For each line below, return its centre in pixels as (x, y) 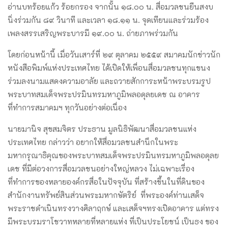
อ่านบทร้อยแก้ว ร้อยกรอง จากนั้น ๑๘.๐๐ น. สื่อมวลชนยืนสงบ (110, 6)
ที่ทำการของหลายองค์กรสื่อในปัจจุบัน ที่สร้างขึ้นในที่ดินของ (106, 181)
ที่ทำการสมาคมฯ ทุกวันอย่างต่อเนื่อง (67, 107)
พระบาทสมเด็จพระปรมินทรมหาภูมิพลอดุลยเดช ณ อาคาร (104, 94)
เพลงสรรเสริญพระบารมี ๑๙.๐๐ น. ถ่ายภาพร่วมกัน (93, 33)
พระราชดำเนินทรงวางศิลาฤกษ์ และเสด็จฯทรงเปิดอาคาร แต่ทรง (113, 208)
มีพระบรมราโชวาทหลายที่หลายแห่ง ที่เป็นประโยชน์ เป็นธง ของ (113, 221)
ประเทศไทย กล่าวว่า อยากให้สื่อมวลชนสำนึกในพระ (93, 142)
